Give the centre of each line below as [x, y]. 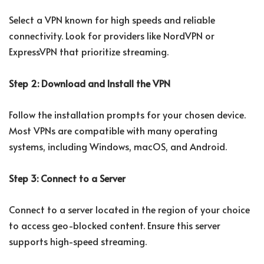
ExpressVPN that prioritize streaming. [89, 52]
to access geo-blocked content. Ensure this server [115, 225]
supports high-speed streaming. [78, 241]
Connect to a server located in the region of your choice [129, 209]
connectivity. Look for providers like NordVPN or [112, 36]
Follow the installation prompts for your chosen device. [127, 115]
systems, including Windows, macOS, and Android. [118, 146]
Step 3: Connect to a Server [67, 178]
